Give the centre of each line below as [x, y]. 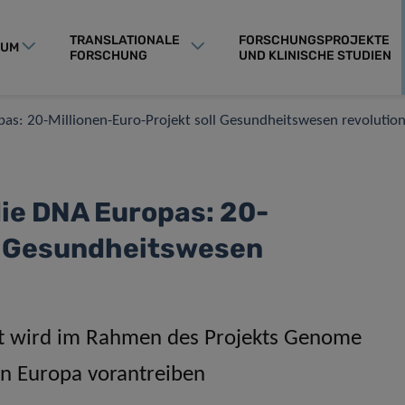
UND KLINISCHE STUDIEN [315, 55]
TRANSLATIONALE [125, 40]
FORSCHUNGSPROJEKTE [314, 40]
